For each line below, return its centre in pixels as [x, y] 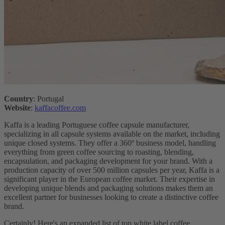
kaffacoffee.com [60, 108]
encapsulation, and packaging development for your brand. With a [108, 161]
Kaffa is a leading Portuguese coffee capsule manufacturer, [97, 125]
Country [19, 99]
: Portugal [48, 99]
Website [17, 108]
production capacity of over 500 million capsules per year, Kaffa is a [112, 170]
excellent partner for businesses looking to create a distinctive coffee [111, 197]
